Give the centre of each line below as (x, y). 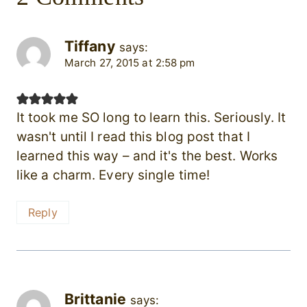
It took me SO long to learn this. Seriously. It (151, 118)
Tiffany (90, 46)
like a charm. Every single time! (113, 175)
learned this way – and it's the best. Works (147, 156)
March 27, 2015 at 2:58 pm (130, 62)
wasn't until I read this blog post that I (133, 137)
